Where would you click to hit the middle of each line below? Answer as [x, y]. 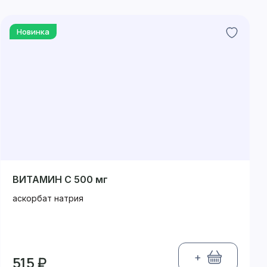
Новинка [33, 32]
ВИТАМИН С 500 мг [60, 179]
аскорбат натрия [48, 198]
